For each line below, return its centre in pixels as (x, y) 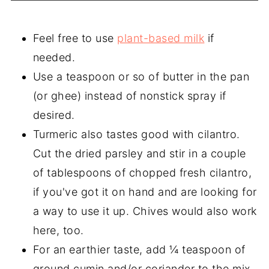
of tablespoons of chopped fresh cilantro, (142, 172)
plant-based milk (161, 38)
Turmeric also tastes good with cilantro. (136, 134)
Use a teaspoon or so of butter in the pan (141, 76)
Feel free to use (75, 38)
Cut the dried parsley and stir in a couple (139, 153)
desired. (54, 115)
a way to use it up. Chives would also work (145, 211)
